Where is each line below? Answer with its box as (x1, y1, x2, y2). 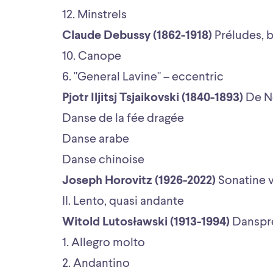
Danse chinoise (62, 154, 147, 166)
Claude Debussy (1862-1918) (62, 29, 212, 42)
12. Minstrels (62, 9, 129, 21)
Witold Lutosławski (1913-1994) (62, 216, 230, 229)
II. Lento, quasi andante (62, 195, 186, 208)
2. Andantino (62, 257, 132, 270)
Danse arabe (62, 133, 132, 146)
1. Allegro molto (62, 236, 147, 249)
